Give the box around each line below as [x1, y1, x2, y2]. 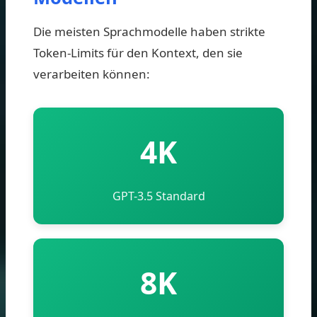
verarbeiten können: [33, 65, 150, 82]
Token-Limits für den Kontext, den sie [33, 44, 243, 61]
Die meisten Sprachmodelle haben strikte [33, 23, 265, 40]
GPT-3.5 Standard [112, 188, 205, 204]
